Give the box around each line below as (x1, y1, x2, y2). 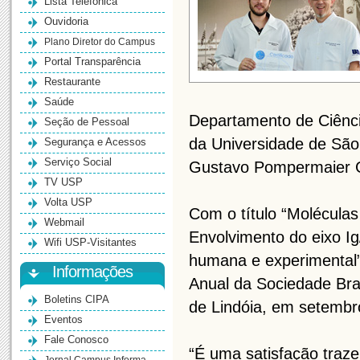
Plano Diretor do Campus (44, 36, 155, 47)
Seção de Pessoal (44, 116, 129, 128)
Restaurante (44, 76, 100, 88)
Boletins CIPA (44, 293, 109, 305)
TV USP (44, 176, 83, 188)
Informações (52, 263, 133, 280)
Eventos (44, 313, 83, 325)
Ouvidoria (44, 15, 88, 27)
